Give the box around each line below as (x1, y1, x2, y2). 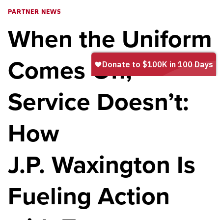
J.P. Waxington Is (8, 150, 195, 180)
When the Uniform (8, 25, 212, 54)
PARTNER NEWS (8, 6, 61, 16)
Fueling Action (8, 182, 170, 211)
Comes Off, (8, 56, 132, 85)
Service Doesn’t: (8, 87, 189, 117)
